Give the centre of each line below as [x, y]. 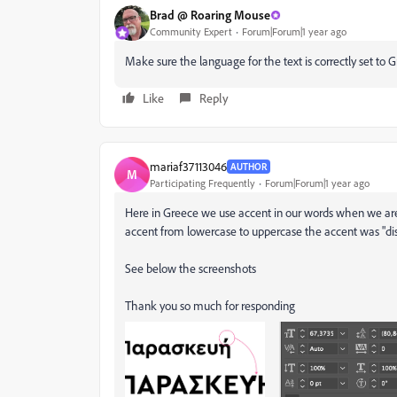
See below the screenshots [191, 268]
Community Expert [191, 32]
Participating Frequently [202, 183]
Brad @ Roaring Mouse [210, 15]
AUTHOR [249, 166]
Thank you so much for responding [210, 305]
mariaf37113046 [188, 167]
